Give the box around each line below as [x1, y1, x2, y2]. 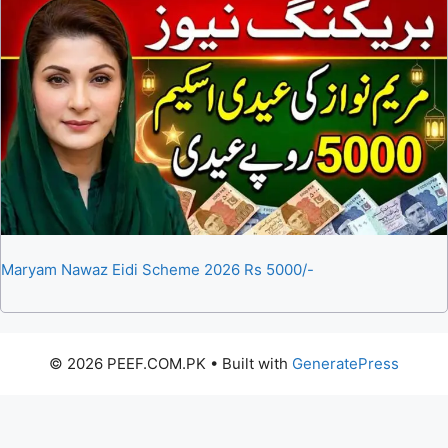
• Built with [206, 353, 292, 373]
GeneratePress [292, 353, 399, 373]
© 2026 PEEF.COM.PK [49, 353, 206, 373]
